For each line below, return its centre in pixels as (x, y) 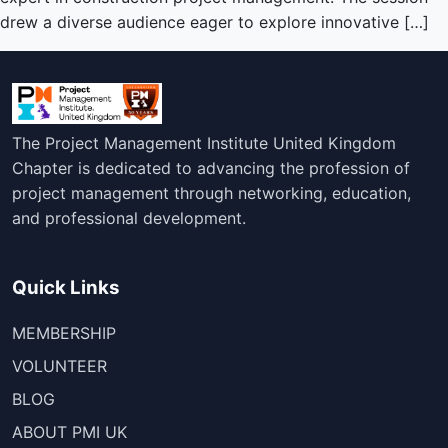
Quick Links (66, 288)
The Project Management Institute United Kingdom (204, 142)
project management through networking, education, (211, 192)
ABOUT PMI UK (69, 431)
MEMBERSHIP (64, 332)
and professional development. (129, 217)
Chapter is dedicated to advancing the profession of (211, 167)
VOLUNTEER (59, 365)
